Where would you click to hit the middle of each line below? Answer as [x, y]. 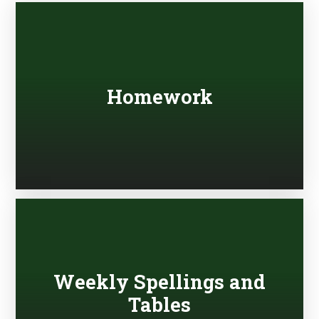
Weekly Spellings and [159, 281]
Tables [159, 304]
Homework [159, 96]
